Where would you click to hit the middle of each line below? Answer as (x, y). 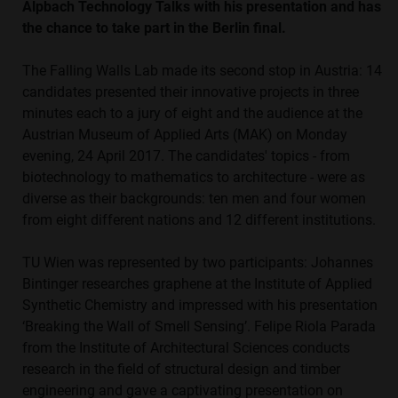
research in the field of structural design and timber (181, 370)
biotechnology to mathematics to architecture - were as (194, 178)
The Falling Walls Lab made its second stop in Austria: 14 (202, 71)
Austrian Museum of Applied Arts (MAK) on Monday (185, 135)
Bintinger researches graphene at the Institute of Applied (197, 284)
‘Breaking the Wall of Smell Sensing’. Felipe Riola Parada (199, 327)
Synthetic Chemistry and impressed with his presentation (200, 306)
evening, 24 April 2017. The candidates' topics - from (186, 156)
